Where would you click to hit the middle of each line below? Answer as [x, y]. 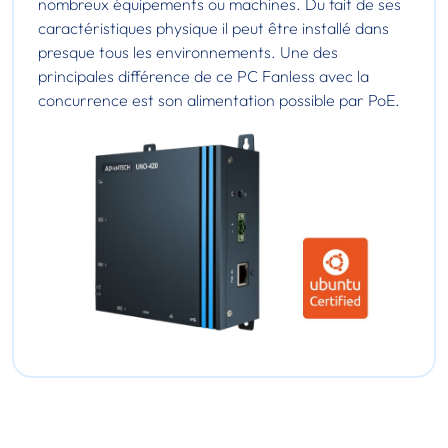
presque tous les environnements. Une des [188, 51]
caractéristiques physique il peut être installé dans [213, 27]
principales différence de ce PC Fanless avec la [203, 75]
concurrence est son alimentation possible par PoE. [219, 99]
